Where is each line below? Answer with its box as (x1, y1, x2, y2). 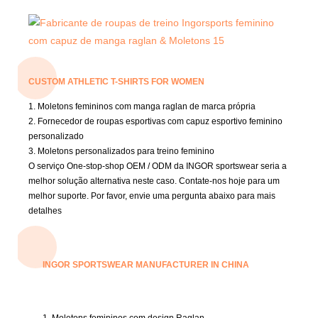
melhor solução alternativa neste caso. (28, 175, 179, 186)
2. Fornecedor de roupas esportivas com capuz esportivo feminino (28, 116, 283, 126)
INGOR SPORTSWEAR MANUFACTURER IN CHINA (43, 259, 249, 270)
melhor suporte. (28, 190, 91, 201)
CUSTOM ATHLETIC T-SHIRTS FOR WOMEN (28, 76, 204, 87)
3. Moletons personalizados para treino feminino (28, 146, 214, 156)
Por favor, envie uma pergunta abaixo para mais (91, 190, 275, 201)
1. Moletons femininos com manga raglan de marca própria (28, 101, 256, 111)
